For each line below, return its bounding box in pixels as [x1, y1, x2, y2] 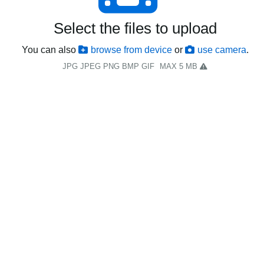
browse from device [90, 44, 172, 54]
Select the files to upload [53, 19, 217, 37]
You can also [21, 44, 78, 54]
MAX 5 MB [160, 62, 200, 70]
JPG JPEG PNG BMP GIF [62, 62, 154, 70]
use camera [197, 44, 246, 54]
